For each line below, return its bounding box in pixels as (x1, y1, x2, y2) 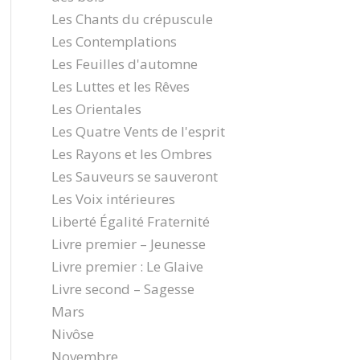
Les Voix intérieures (51, 190, 175, 208)
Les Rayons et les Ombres (51, 145, 212, 163)
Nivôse (51, 325, 94, 343)
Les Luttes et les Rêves (51, 77, 190, 96)
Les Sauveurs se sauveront (51, 167, 218, 186)
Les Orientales (51, 100, 141, 118)
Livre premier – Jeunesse (51, 235, 206, 253)
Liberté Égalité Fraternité (51, 212, 210, 231)
